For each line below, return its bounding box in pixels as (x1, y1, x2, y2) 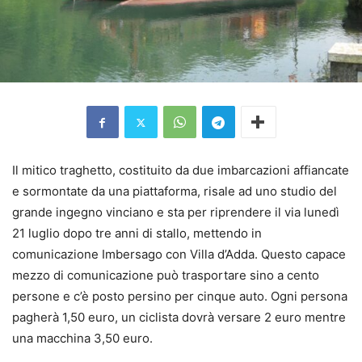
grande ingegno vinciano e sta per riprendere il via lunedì (12, 204, 339, 221)
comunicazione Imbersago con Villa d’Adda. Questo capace (12, 246, 346, 263)
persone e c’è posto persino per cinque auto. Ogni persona (12, 288, 347, 305)
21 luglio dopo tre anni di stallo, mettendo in (12, 225, 262, 242)
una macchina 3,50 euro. (12, 330, 153, 347)
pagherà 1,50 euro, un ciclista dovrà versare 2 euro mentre (12, 309, 346, 326)
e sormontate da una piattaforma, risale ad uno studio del (12, 183, 337, 200)
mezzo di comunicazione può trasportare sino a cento (12, 267, 319, 284)
